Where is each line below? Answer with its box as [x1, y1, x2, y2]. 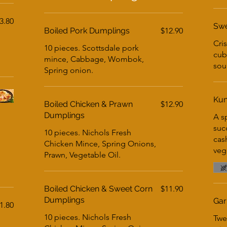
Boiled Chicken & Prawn [44, 99, 133, 109]
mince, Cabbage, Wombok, [44, 54, 144, 64]
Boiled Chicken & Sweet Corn [44, 184, 153, 194]
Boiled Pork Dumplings [44, 26, 130, 35]
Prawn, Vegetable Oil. [44, 150, 121, 160]
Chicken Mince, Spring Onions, [44, 139, 157, 148]
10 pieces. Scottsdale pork [44, 43, 139, 53]
